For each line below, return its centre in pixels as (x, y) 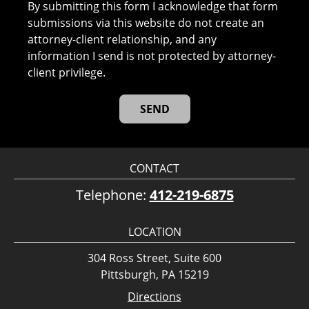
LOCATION (154, 231)
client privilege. (67, 72)
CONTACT (154, 168)
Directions (154, 296)
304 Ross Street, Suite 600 (154, 258)
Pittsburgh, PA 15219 (154, 274)
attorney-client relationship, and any (122, 39)
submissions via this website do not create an (146, 22)
